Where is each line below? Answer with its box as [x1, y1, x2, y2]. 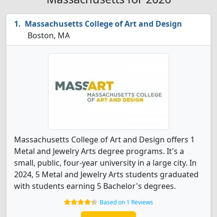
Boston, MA [26, 30, 70, 41]
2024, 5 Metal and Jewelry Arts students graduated [14, 169, 199, 180]
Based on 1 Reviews [100, 198, 153, 206]
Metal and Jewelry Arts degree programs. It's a [14, 146, 184, 156]
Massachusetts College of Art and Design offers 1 [14, 134, 195, 145]
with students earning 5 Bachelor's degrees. [14, 181, 176, 191]
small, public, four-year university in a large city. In [14, 157, 197, 168]
